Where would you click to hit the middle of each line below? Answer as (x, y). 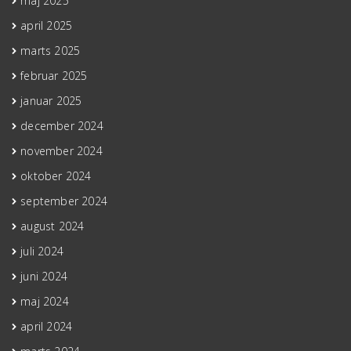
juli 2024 (42, 251)
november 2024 (62, 150)
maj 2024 (45, 301)
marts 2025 (51, 50)
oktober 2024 (56, 175)
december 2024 (62, 125)
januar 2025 (51, 100)
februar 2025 (54, 75)
